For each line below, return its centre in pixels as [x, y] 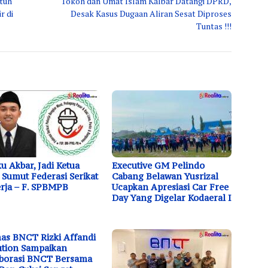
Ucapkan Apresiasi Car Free [170, 187]
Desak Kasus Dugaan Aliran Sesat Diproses [151, 13]
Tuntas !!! [214, 26]
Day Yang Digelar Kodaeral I [172, 197]
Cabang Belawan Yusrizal [165, 176]
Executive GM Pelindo [159, 165]
